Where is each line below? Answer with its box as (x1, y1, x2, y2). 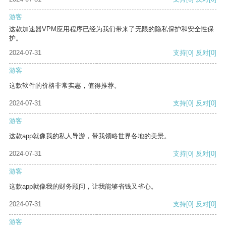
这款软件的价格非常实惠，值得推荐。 (9, 82, 121, 90)
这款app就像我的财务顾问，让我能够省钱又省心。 (9, 183, 157, 191)
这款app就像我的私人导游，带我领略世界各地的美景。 (9, 132, 171, 140)
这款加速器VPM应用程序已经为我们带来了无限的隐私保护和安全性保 (9, 25, 214, 33)
